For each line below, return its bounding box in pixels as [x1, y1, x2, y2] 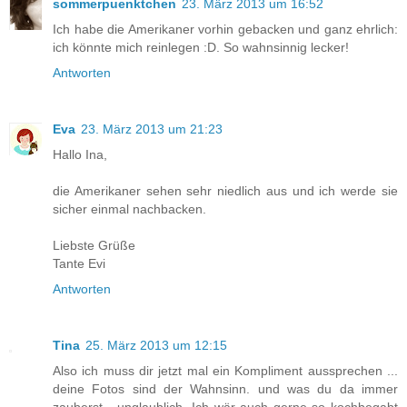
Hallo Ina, [53, 147, 107, 163]
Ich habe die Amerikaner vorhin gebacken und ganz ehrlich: [53, 22, 398, 37]
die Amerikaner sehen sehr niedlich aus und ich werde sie [53, 184, 398, 199]
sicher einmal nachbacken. [53, 202, 206, 217]
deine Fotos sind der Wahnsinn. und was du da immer [53, 382, 398, 397]
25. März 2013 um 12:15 [85, 338, 227, 353]
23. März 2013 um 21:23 [81, 122, 223, 137]
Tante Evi [53, 256, 105, 272]
